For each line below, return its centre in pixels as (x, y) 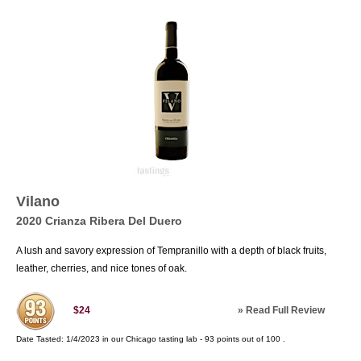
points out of (240, 339)
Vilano (38, 201)
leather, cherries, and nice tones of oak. (102, 268)
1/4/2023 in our (96, 339)
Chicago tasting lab (162, 339)
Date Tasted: (41, 339)
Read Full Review (285, 310)
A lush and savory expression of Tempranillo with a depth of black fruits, (171, 251)
